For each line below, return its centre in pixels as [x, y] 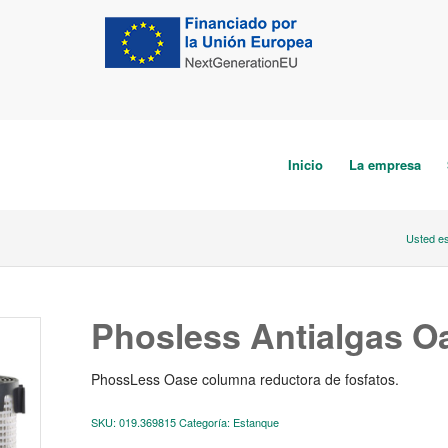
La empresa [384, 164]
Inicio [305, 164]
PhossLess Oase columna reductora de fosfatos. [244, 379]
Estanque [255, 421]
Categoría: [205, 421]
